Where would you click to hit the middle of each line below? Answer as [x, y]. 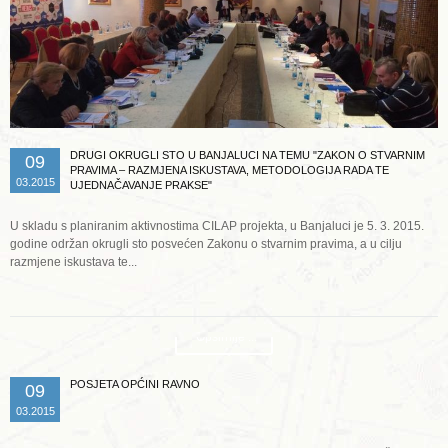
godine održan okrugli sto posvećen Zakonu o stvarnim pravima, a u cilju [206, 243]
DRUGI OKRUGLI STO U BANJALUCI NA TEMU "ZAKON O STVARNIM [247, 154]
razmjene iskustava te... [73, 261]
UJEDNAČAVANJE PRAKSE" [141, 184]
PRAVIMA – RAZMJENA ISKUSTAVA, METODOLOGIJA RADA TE [229, 169]
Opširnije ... [226, 336]
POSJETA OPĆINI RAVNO [135, 383]
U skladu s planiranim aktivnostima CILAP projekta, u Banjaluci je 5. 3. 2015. [217, 225]
